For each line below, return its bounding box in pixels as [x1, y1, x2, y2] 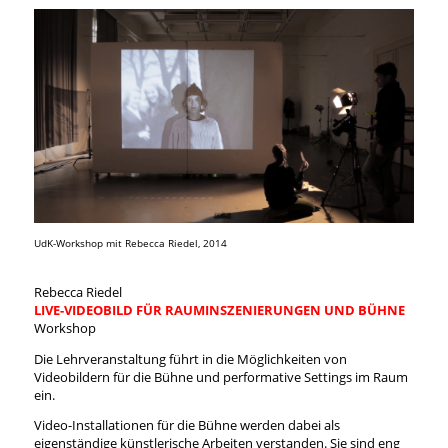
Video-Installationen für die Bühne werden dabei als [33, 416, 340, 435]
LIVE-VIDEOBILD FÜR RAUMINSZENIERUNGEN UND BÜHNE [33, 300, 405, 319]
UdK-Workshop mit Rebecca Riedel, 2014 [33, 235, 227, 250]
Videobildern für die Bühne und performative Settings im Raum [33, 367, 408, 386]
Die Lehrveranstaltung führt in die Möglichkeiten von [33, 349, 347, 368]
